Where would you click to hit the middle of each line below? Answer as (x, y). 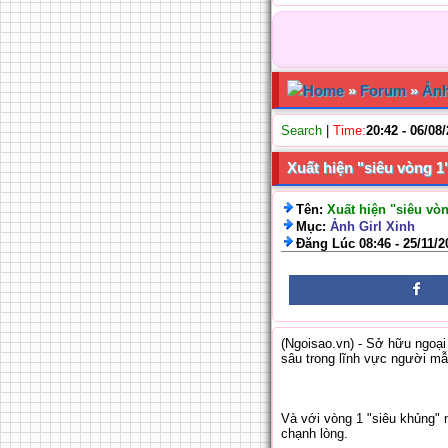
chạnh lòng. (314, 433)
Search (301, 130)
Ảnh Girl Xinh (372, 226)
